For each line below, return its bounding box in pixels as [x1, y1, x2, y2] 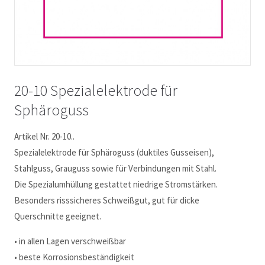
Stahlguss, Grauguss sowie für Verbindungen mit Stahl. [14, 162, 217, 174]
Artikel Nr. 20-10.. [14, 130, 75, 142]
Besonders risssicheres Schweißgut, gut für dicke [14, 194, 200, 206]
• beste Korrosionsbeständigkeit [14, 251, 135, 263]
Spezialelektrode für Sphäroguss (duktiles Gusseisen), [14, 146, 215, 158]
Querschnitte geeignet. [14, 210, 102, 222]
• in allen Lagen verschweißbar [14, 235, 127, 247]
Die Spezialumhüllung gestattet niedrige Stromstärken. [14, 178, 218, 190]
